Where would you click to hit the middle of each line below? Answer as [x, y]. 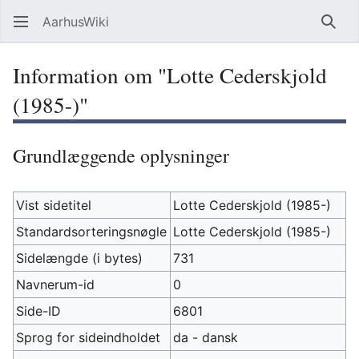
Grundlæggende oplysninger [121, 155]
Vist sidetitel [54, 205]
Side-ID [39, 311]
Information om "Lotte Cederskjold [170, 75]
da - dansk [206, 337]
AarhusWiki [76, 22]
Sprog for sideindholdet [89, 337]
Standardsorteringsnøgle [92, 232]
